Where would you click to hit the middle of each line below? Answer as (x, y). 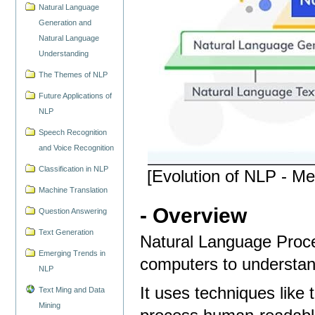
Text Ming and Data (72, 289)
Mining (50, 305)
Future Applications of (76, 96)
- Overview (197, 216)
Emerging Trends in (72, 253)
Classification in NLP (74, 169)
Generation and (65, 23)
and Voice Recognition (77, 148)
